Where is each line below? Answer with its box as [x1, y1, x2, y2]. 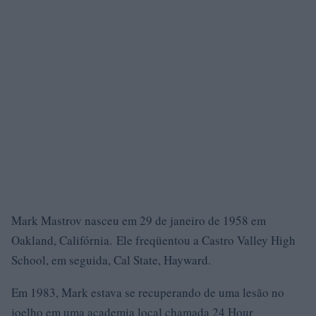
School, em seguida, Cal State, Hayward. [11, 252, 211, 268]
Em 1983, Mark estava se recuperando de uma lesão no [11, 284, 284, 300]
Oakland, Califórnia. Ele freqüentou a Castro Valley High [11, 232, 296, 248]
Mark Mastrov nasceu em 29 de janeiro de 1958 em [11, 212, 266, 229]
